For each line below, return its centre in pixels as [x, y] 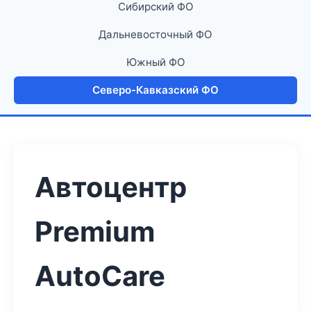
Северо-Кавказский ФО [155, 90]
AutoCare [100, 276]
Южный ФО [155, 62]
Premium [95, 232]
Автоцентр [111, 187]
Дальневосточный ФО [155, 34]
